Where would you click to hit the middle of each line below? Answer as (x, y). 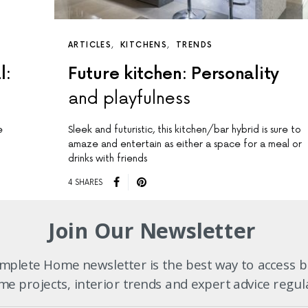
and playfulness (129, 99)
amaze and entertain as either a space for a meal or (185, 144)
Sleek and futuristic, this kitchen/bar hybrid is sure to (185, 130)
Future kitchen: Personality (174, 74)
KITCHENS (144, 45)
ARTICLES (90, 45)
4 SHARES (85, 182)
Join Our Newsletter (152, 231)
